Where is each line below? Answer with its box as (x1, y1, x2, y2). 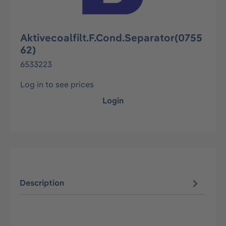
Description (20, 178, 65, 188)
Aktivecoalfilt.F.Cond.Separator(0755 (20, 31, 202, 44)
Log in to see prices (20, 79, 94, 89)
